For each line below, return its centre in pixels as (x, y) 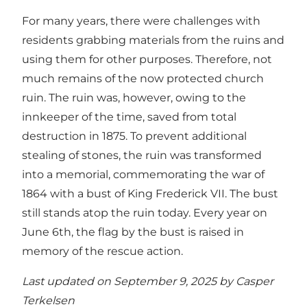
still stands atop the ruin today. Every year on (145, 213)
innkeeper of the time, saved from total (129, 117)
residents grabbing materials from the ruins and (153, 40)
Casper (255, 282)
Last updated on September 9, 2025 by (129, 282)
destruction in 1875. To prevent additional (134, 136)
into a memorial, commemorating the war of (143, 175)
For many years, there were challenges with (141, 21)
